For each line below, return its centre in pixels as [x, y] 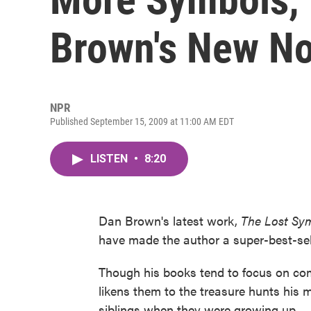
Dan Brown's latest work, [170, 220]
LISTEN [110, 159]
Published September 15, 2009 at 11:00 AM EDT [142, 121]
